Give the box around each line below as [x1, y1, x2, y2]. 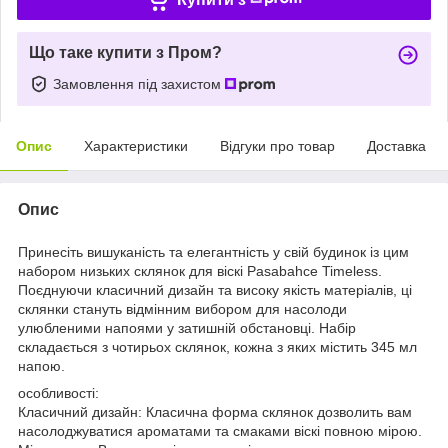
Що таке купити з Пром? [29, 43, 222, 61]
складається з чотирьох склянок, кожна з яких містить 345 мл [18, 338, 417, 355]
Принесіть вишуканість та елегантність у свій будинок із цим [18, 243, 409, 260]
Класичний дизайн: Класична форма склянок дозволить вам [18, 403, 412, 420]
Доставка [367, 137, 426, 154]
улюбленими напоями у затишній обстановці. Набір [18, 319, 356, 336]
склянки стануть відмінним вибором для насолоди [18, 300, 347, 317]
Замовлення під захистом [53, 75, 225, 92]
